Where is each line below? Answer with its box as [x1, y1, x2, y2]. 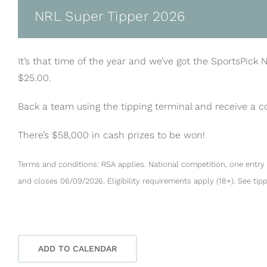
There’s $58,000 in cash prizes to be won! [18, 129, 205, 141]
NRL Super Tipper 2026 [35, 8, 185, 25]
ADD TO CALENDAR [38, 244, 117, 254]
